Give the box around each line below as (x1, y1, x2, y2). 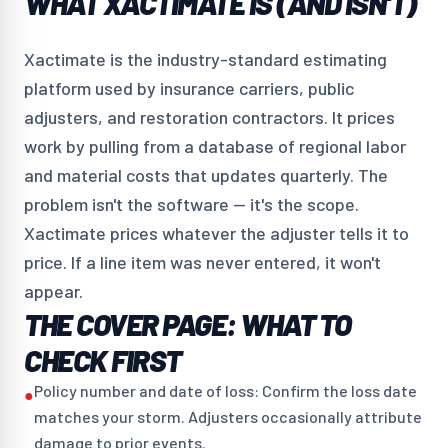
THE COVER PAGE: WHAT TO (24, 306, 351, 342)
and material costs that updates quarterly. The (24, 164, 388, 186)
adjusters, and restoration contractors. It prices (24, 106, 395, 128)
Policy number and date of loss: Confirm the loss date (34, 381, 417, 400)
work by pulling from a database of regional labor (24, 135, 406, 157)
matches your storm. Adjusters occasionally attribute (34, 407, 422, 426)
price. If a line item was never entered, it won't (24, 251, 381, 273)
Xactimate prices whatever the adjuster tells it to (24, 222, 409, 244)
